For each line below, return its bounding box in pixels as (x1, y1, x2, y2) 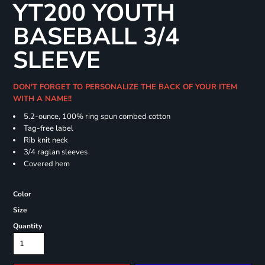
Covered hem (23, 159, 70, 170)
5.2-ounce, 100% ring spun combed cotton (23, 111, 170, 122)
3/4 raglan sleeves (23, 147, 88, 158)
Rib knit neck (23, 135, 68, 146)
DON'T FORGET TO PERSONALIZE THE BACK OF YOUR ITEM (12, 82, 237, 93)
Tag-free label (23, 123, 73, 134)
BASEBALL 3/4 (12, 21, 179, 53)
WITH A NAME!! (12, 93, 76, 105)
